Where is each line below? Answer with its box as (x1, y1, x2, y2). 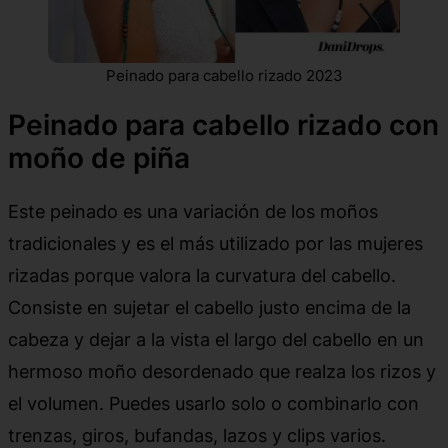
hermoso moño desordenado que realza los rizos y (8, 360, 436, 383)
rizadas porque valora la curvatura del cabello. (8, 264, 396, 287)
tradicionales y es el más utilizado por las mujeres (8, 232, 423, 255)
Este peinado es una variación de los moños (8, 200, 378, 223)
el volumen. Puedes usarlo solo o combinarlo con (8, 392, 419, 415)
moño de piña (8, 141, 190, 176)
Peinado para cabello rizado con (8, 108, 439, 143)
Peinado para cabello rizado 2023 (105, 66, 343, 86)
